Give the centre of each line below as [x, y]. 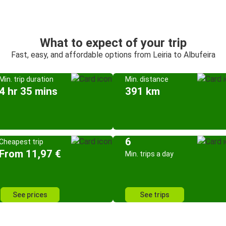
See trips [155, 195]
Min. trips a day [149, 154]
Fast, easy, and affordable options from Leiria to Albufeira [113, 55]
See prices [30, 195]
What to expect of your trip [113, 43]
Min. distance [147, 79]
